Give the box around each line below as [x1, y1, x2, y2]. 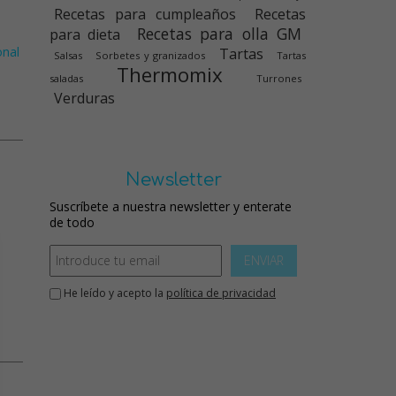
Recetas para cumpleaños [54, 4, 236, 24]
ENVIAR [244, 252, 284, 269]
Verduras [54, 88, 115, 108]
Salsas [54, 49, 82, 62]
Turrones [256, 72, 301, 85]
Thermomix [117, 61, 223, 88]
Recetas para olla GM [136, 23, 302, 44]
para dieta [49, 25, 121, 44]
